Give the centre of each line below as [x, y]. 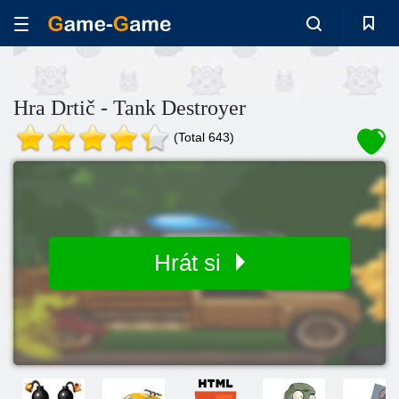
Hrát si [191, 263]
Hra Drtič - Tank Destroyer [130, 108]
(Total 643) [204, 137]
